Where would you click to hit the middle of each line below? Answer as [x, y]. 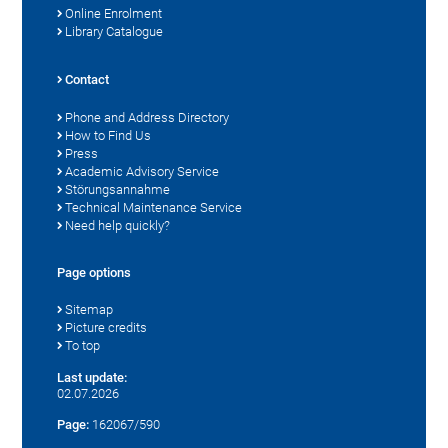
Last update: [92, 378]
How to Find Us [108, 136]
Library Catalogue [114, 32]
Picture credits [106, 328]
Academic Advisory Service [142, 172]
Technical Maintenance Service [154, 208]
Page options [94, 273]
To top [83, 346]
